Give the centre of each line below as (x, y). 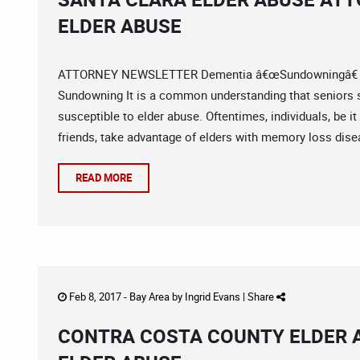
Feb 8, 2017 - (98, 297)
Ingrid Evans (213, 297)
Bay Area (149, 297)
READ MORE (104, 178)
